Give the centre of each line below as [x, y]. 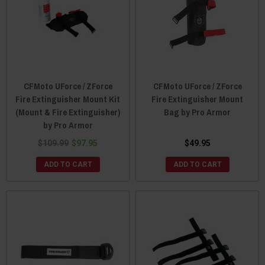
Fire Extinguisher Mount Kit [68, 99]
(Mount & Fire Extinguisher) [68, 112]
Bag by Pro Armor [197, 112]
